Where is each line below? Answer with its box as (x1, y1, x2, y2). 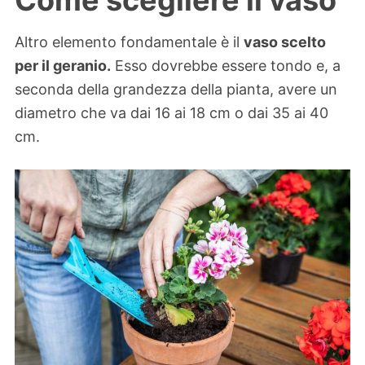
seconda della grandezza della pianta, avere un (15, 81, 337, 99)
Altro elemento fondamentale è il (15, 33, 244, 51)
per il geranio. (15, 57, 111, 75)
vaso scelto (244, 33, 326, 51)
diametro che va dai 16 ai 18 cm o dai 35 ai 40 (15, 104, 328, 122)
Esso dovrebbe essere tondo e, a (111, 57, 341, 75)
